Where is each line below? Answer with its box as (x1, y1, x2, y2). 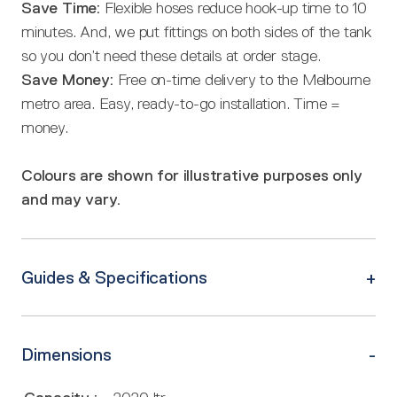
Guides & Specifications (21, 268, 207, 287)
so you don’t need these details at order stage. (21, 47, 321, 65)
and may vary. (21, 191, 121, 208)
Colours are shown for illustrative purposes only (21, 167, 362, 184)
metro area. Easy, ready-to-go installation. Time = (21, 95, 340, 113)
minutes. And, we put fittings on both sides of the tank (21, 23, 371, 41)
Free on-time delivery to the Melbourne (117, 71, 371, 89)
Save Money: (21, 71, 118, 89)
